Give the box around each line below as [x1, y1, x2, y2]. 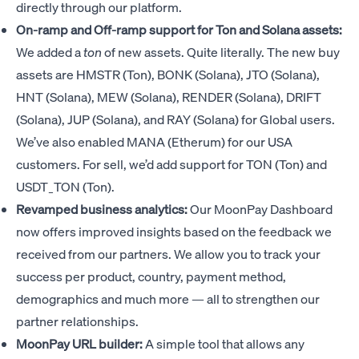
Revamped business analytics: [16, 200, 188, 218]
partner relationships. [16, 313, 139, 330]
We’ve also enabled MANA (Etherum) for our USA [16, 133, 292, 151]
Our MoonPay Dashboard [188, 200, 333, 218]
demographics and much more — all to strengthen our [16, 290, 320, 308]
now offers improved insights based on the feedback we [16, 223, 332, 240]
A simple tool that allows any [143, 335, 305, 353]
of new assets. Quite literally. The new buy [102, 43, 340, 61]
